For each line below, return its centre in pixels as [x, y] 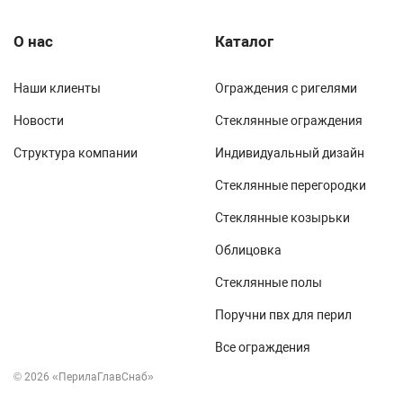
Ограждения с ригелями [286, 88]
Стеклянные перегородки [291, 185]
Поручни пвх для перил [283, 315]
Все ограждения [263, 347]
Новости [39, 121]
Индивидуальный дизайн [290, 153]
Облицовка [248, 250]
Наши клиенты [57, 88]
